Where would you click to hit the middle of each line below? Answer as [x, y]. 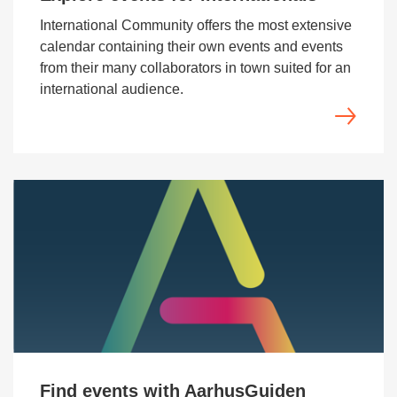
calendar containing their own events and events [191, 47]
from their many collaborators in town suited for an [195, 68]
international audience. [112, 89]
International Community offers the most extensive [196, 25]
